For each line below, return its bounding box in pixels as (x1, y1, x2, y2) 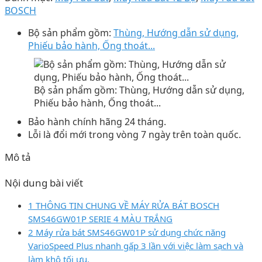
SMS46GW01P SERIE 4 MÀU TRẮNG (28, 212, 173, 225)
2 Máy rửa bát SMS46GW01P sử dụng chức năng (28, 226, 226, 238)
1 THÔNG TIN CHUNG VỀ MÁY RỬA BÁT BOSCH (28, 199, 219, 211)
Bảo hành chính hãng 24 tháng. (28, 115, 166, 128)
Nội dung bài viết (5, 175, 83, 189)
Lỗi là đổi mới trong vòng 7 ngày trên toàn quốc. (28, 127, 241, 141)
